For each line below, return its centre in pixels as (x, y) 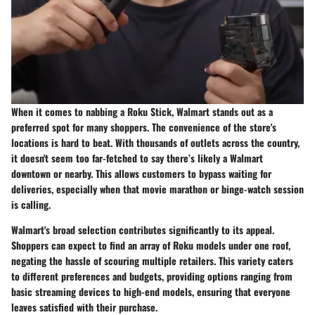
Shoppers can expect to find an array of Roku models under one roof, (151, 245)
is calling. (31, 204)
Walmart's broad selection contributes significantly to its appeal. (143, 229)
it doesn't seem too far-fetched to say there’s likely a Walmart (137, 157)
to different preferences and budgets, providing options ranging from (152, 276)
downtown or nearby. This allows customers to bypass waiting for (141, 173)
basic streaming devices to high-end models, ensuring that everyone (151, 291)
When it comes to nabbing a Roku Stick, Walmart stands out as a (142, 111)
